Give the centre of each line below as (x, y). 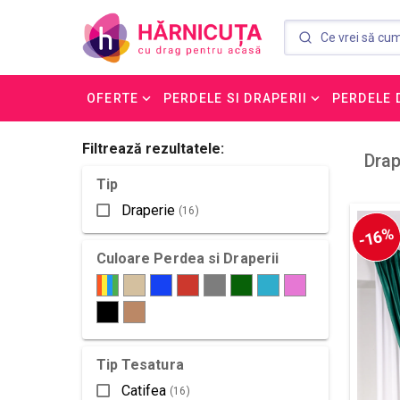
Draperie (148, 210)
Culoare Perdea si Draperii (187, 258)
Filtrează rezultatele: (153, 149)
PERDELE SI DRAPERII (235, 98)
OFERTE (112, 98)
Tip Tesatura (140, 365)
